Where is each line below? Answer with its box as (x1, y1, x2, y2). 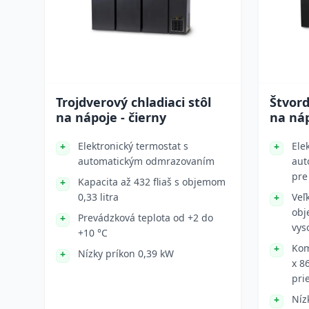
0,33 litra (78, 190, 119, 203)
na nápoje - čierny (56, 109, 166, 126)
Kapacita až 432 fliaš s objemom (78, 175, 226, 188)
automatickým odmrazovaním (78, 154, 215, 168)
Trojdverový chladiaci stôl (56, 94, 211, 110)
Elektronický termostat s (78, 139, 188, 152)
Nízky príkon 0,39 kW (78, 247, 174, 260)
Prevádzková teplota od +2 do (78, 211, 213, 224)
